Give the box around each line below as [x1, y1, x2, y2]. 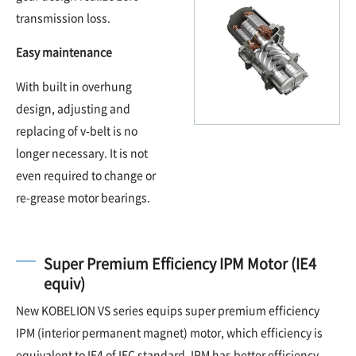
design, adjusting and [16, 99, 130, 116]
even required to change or [16, 166, 156, 183]
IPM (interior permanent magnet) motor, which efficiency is [16, 323, 323, 340]
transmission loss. [16, 9, 110, 25]
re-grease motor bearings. [16, 188, 150, 205]
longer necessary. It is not [16, 144, 148, 161]
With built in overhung [16, 77, 132, 94]
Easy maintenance [16, 43, 112, 60]
